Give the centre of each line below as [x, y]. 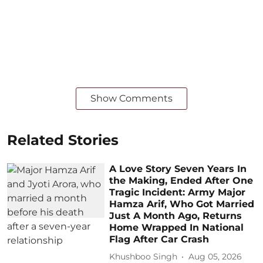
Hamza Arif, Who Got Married [182, 204]
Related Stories [63, 140]
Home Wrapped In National [177, 227]
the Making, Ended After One [181, 180]
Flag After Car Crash [159, 239]
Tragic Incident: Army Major [178, 192]
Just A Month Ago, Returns [176, 215]
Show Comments [131, 98]
